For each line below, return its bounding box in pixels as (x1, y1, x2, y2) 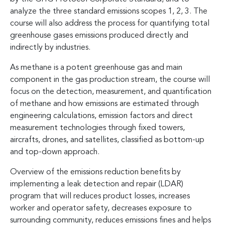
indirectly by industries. (10, 43, 90, 52)
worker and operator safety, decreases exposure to (10, 204, 192, 212)
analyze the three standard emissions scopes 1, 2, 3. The (10, 7, 207, 16)
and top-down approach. (10, 148, 99, 156)
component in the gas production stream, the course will (10, 75, 210, 84)
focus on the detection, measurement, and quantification (10, 87, 211, 96)
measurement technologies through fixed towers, (10, 124, 185, 132)
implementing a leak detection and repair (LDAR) (10, 180, 183, 188)
